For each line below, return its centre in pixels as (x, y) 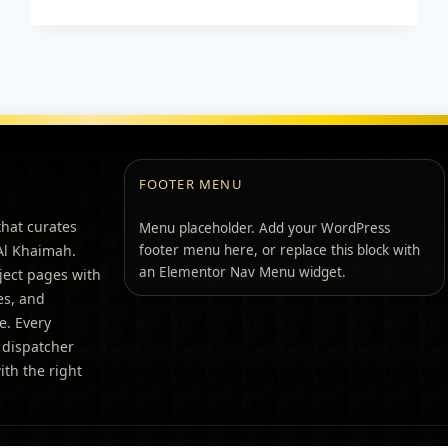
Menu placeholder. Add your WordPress (264, 227)
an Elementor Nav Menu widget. (242, 271)
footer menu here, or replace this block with (279, 249)
